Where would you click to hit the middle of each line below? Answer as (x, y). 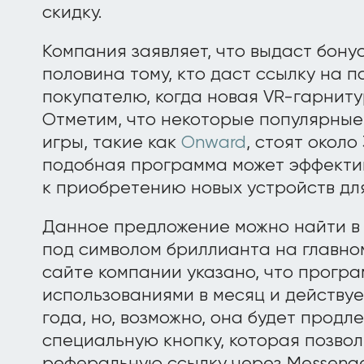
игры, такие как (112, 143)
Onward (214, 143)
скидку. (72, 13)
